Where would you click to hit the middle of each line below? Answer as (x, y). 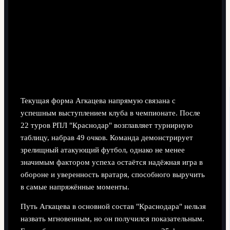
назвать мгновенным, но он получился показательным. (112, 219)
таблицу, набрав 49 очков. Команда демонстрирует (107, 137)
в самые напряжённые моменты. (75, 187)
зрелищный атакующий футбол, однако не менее (102, 150)
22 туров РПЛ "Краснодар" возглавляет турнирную (106, 125)
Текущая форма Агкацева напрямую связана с (98, 100)
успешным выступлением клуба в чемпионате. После (110, 113)
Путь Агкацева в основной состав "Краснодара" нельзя (113, 207)
